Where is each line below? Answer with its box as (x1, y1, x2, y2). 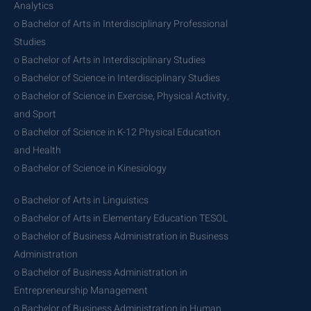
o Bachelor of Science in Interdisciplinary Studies (14, 70, 220, 85)
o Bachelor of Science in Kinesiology (14, 160, 167, 176)
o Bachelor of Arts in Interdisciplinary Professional (14, 16, 228, 31)
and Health (14, 142, 61, 158)
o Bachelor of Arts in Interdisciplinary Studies (14, 52, 205, 67)
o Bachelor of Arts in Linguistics (14, 192, 149, 208)
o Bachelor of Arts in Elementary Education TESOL (14, 210, 228, 226)
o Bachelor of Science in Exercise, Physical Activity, (14, 88, 229, 103)
